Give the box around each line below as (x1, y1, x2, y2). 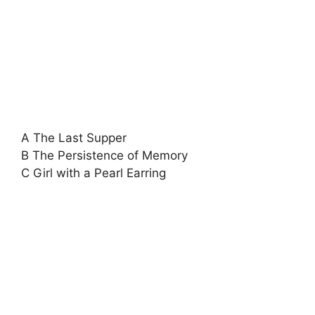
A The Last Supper (21, 131, 127, 145)
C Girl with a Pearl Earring (21, 166, 166, 180)
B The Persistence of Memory (21, 148, 188, 162)
